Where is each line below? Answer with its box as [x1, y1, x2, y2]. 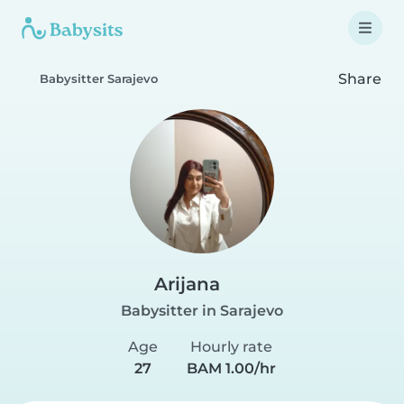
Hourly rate [190, 338, 272, 355]
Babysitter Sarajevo [40, 72, 158, 86]
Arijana [154, 273, 220, 295]
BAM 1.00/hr [187, 360, 276, 377]
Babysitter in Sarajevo [121, 302, 283, 319]
